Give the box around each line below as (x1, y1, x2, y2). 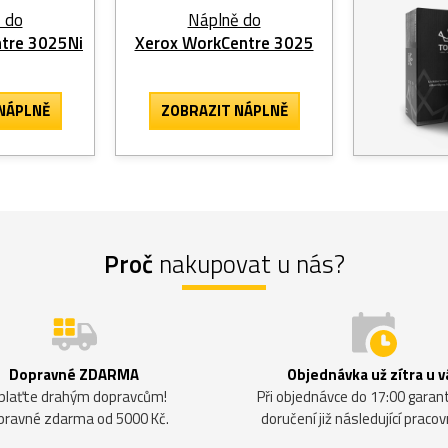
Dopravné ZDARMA (9, 362, 139, 386)
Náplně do (187, 6, 261, 33)
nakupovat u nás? (152, 244, 345, 283)
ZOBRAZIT (160, 98, 234, 122)
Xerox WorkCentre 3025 (134, 29, 314, 56)
